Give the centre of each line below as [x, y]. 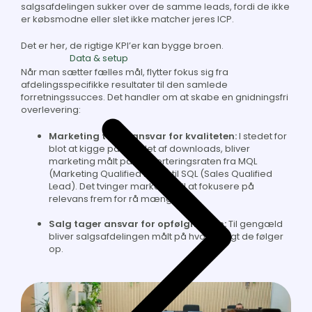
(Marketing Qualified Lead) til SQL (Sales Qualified [161, 174]
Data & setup [99, 58]
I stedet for [262, 136]
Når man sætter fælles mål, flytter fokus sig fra [125, 72]
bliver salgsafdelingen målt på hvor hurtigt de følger [166, 237]
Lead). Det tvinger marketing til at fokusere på [151, 187]
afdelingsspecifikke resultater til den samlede [124, 85]
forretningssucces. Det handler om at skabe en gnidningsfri [155, 97]
